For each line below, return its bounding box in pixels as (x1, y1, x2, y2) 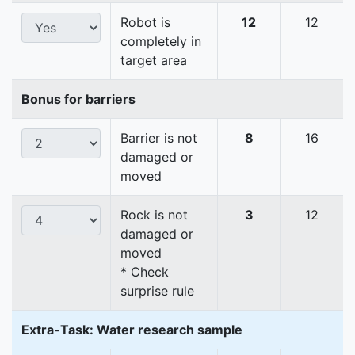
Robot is (120, 14, 170, 31)
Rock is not (120, 207, 188, 223)
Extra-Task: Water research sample (21, 322, 242, 338)
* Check (120, 264, 169, 281)
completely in (120, 33, 201, 50)
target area (120, 52, 187, 69)
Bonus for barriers (21, 91, 136, 108)
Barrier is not (120, 130, 197, 147)
